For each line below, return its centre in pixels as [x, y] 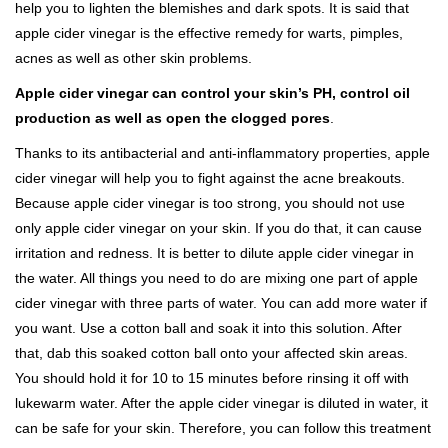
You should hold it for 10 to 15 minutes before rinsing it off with [212, 378]
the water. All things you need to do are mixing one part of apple [216, 278]
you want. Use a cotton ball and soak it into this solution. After [208, 328]
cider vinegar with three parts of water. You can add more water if [221, 303]
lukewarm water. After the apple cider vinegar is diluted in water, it [221, 403]
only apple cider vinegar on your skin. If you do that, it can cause [218, 228]
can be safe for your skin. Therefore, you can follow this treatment [223, 428]
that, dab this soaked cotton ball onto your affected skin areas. [211, 353]
